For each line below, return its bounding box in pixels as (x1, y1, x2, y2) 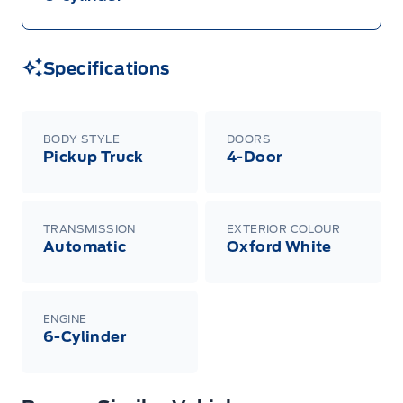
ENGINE (43, 312, 87, 327)
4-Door (227, 148, 282, 166)
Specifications (43, 59, 170, 79)
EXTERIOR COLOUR (227, 222, 340, 237)
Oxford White (227, 238, 332, 256)
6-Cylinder (43, 328, 126, 346)
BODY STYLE (43, 132, 120, 147)
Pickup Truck (43, 148, 144, 166)
